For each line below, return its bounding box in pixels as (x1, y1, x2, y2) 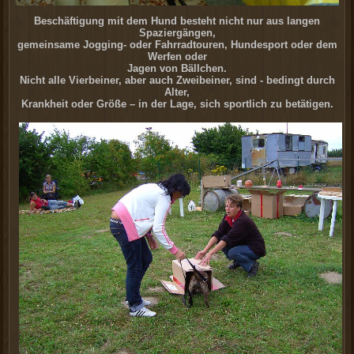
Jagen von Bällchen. (127, 62, 227, 74)
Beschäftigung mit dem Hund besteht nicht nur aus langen (34, 14, 320, 27)
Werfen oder (147, 50, 207, 62)
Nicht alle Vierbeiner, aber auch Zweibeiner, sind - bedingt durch (19, 73, 335, 86)
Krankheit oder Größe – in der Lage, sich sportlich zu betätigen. (21, 97, 333, 110)
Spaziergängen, (138, 26, 216, 39)
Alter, (164, 85, 190, 98)
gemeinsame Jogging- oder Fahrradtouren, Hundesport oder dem (17, 38, 337, 51)
